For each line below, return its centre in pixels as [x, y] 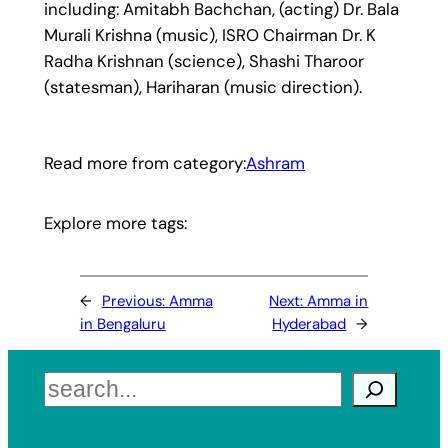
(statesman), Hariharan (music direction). [202, 86]
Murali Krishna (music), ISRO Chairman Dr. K [209, 34]
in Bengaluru [122, 324]
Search [70, 384]
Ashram [275, 163]
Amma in [338, 301]
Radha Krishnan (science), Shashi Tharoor [203, 60]
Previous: [135, 301]
